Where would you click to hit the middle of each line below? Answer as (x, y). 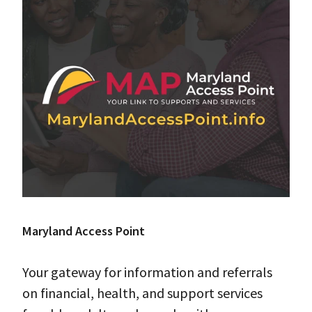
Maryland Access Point (84, 231)
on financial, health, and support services (142, 293)
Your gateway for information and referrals (147, 272)
